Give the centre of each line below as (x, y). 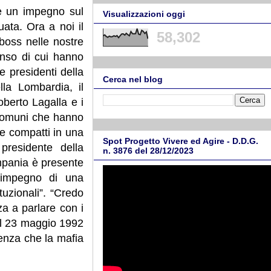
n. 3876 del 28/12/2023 (148, 151)
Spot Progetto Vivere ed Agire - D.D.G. (181, 141)
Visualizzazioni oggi (144, 14)
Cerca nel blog (133, 79)
